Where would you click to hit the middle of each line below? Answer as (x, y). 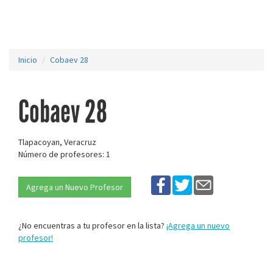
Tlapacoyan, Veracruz (57, 142)
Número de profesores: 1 (64, 154)
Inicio (28, 60)
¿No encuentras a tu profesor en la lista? (92, 225)
